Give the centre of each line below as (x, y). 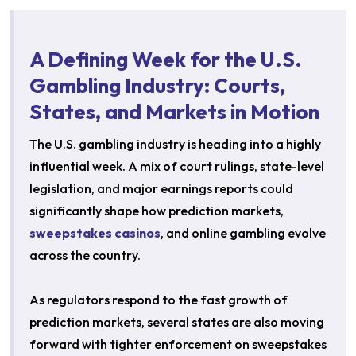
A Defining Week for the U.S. (166, 60)
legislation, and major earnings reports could (161, 189)
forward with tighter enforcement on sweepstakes (178, 344)
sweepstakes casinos (95, 233)
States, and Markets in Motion (174, 112)
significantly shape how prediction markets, (157, 211)
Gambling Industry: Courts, (157, 86)
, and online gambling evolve (243, 233)
